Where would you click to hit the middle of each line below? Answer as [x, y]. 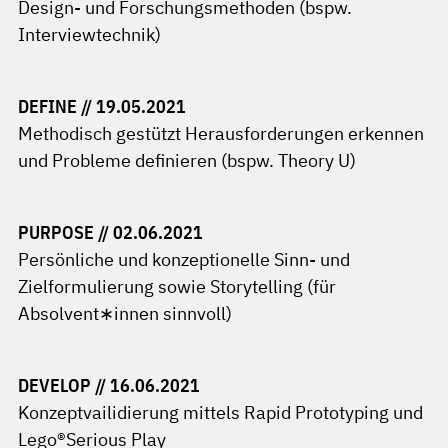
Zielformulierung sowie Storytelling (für [177, 286]
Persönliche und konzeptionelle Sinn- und [184, 259]
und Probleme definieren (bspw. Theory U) [187, 160]
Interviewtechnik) [89, 34]
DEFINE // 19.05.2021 [102, 106]
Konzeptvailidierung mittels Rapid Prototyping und [220, 412]
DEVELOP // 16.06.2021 [109, 385]
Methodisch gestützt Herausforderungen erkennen [221, 133]
